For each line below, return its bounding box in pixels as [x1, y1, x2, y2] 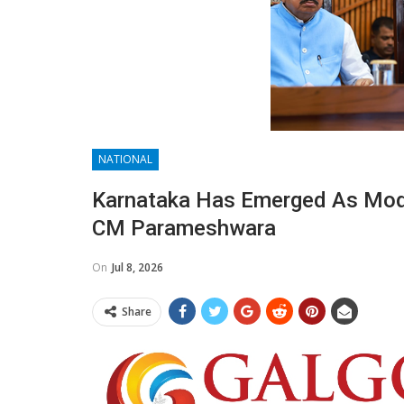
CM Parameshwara [92, 216, 276, 241]
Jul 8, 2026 [112, 260, 163, 275]
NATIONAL [98, 151, 152, 167]
